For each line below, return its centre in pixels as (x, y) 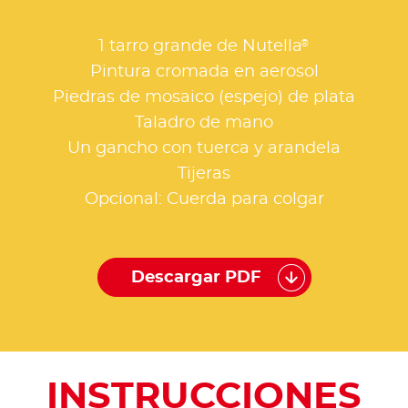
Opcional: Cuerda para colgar (204, 199)
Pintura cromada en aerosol (204, 71)
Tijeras (204, 173)
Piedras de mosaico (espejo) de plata (204, 97)
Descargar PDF (196, 277)
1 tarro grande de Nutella (200, 46)
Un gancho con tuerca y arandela (204, 148)
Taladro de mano (204, 122)
